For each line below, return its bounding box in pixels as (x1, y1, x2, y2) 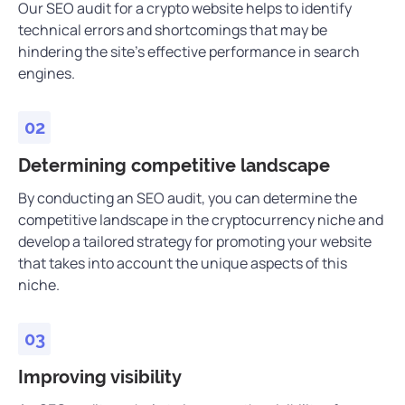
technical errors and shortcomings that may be (18, 20, 327, 40)
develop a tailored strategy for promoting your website (18, 231, 372, 251)
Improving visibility (18, 366, 182, 388)
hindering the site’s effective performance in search (18, 42, 360, 61)
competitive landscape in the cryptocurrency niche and (18, 210, 383, 230)
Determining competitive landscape (18, 155, 330, 176)
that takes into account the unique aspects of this (18, 253, 347, 273)
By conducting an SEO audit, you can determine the (18, 188, 357, 208)
